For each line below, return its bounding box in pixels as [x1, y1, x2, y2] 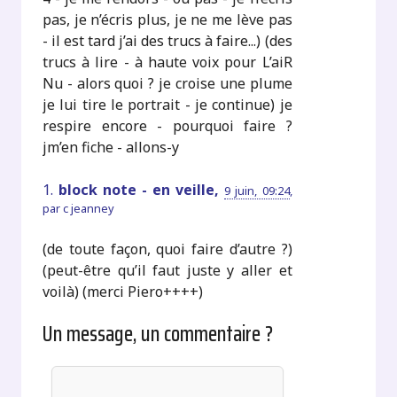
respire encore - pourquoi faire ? [43, 115, 292, 136]
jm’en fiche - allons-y [43, 136, 180, 157]
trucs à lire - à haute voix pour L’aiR [43, 51, 292, 72]
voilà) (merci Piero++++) [43, 281, 204, 301]
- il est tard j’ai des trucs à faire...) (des [43, 30, 292, 51]
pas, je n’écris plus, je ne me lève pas [43, 9, 292, 29]
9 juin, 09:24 [224, 182, 290, 198]
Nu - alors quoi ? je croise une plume [43, 73, 292, 93]
